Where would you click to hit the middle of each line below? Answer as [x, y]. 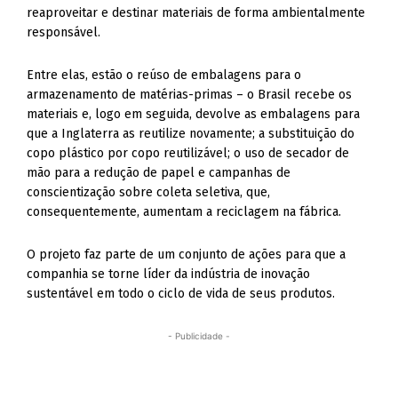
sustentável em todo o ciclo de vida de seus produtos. [181, 294]
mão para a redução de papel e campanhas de [159, 173]
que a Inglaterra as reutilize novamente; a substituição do [191, 134]
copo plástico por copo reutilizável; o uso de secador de [188, 153]
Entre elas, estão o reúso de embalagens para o [164, 75]
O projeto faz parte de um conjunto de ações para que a [187, 255]
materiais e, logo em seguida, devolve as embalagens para [194, 114]
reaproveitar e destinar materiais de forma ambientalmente [196, 13]
